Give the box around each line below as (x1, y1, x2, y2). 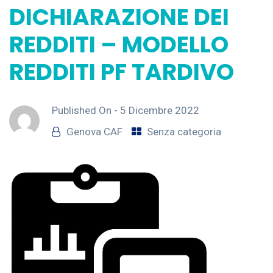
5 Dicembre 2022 (120, 104, 199, 116)
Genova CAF (66, 126, 122, 138)
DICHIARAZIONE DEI (9, 1, 229, 33)
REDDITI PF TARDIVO (9, 56, 234, 88)
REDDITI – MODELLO (9, 29, 229, 60)
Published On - (52, 104, 120, 116)
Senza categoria (147, 126, 221, 138)
